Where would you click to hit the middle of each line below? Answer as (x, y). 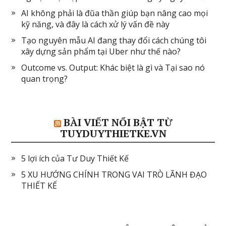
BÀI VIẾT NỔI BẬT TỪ (118, 123)
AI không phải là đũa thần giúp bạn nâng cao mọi (115, 13)
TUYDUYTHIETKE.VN (113, 134)
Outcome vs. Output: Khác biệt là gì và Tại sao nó (113, 68)
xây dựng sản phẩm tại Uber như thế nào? (101, 52)
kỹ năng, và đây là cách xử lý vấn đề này (96, 24)
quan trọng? (45, 79)
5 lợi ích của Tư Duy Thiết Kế (75, 159)
